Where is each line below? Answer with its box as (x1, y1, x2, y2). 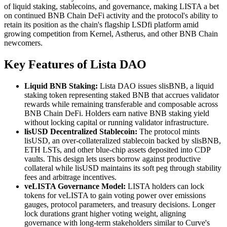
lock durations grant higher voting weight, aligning (24, 209, 186, 218)
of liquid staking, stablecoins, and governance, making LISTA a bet (4, 2, 219, 11)
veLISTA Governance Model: (24, 181, 128, 191)
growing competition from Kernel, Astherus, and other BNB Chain (4, 29, 218, 38)
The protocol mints (139, 127, 200, 136)
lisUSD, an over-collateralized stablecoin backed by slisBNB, (24, 136, 221, 145)
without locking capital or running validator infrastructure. (24, 118, 209, 127)
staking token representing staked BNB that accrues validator (24, 90, 219, 99)
